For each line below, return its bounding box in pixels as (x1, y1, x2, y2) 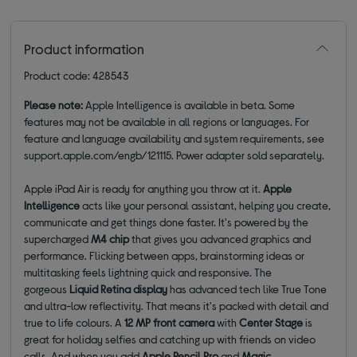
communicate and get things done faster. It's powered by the (24, 214, 309, 229)
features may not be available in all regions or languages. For (24, 114, 310, 128)
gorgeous (24, 281, 70, 296)
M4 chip (91, 231, 132, 245)
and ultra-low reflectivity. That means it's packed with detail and (24, 298, 329, 312)
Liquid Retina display (69, 281, 168, 296)
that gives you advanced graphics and (131, 231, 312, 245)
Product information (24, 39, 145, 57)
